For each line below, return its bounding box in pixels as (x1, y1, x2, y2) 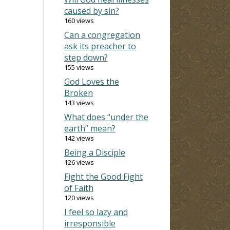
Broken (64, 87, 93, 99)
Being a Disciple (64, 146, 125, 158)
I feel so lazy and (64, 206, 128, 218)
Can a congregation (64, 29, 140, 41)
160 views (64, 15, 94, 25)
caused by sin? (64, 5, 119, 16)
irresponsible (64, 217, 116, 229)
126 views (64, 157, 94, 167)
